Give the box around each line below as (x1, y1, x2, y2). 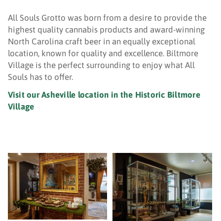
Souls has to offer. (7, 72, 73, 82)
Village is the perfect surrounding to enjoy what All (7, 60, 195, 70)
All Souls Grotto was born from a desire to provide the (7, 13, 207, 23)
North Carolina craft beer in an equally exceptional (7, 37, 195, 46)
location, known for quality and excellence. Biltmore (7, 48, 198, 58)
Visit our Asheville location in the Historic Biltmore (7, 90, 200, 100)
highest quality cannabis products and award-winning (7, 25, 205, 35)
